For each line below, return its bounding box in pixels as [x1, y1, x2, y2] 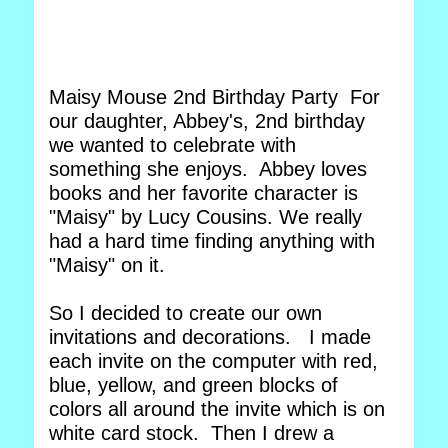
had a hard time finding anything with [49, 230, 375, 252]
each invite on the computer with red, [49, 350, 378, 372]
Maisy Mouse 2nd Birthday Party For [49, 86, 380, 108]
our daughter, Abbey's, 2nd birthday [49, 110, 365, 132]
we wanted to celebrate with [49, 134, 296, 156]
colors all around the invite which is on [49, 398, 385, 420]
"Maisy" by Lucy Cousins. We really [49, 206, 362, 228]
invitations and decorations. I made [49, 326, 371, 348]
